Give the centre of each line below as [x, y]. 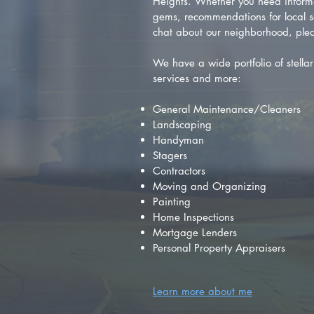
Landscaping [182, 124]
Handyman [178, 140]
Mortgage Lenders [195, 232]
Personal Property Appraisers [219, 248]
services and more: [197, 78]
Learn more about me [203, 291]
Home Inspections [193, 217]
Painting [172, 202]
